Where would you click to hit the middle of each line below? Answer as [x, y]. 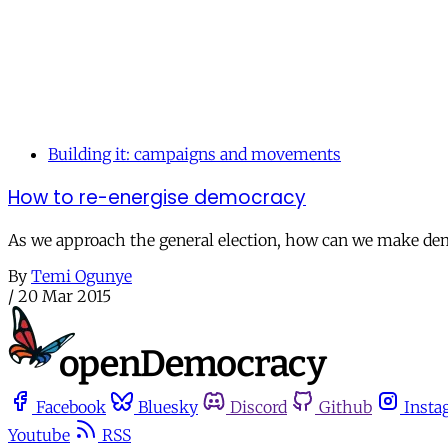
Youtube [39, 435]
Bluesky [168, 407]
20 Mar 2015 [64, 296]
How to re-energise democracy [157, 197]
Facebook [71, 407]
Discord [258, 407]
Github [345, 407]
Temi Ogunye [81, 276]
